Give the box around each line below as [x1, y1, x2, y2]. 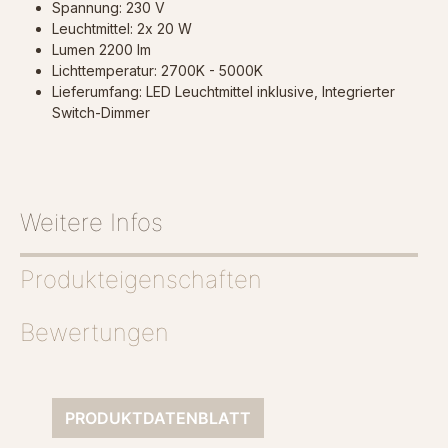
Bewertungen [20, 318, 169, 348]
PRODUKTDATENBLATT [65, 408, 251, 429]
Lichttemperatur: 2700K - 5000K [52, 62, 263, 80]
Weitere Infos [20, 208, 163, 238]
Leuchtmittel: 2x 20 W [52, 20, 192, 38]
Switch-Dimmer [52, 104, 150, 122]
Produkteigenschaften [20, 265, 262, 295]
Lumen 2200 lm [52, 41, 151, 59]
